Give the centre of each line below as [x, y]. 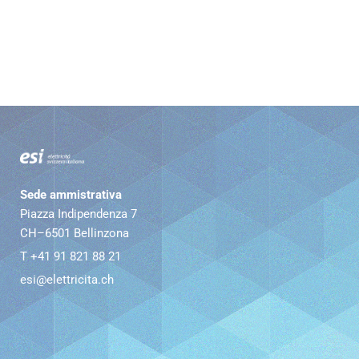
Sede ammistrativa [71, 195]
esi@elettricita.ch [67, 280]
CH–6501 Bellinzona [75, 233]
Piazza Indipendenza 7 [79, 214]
